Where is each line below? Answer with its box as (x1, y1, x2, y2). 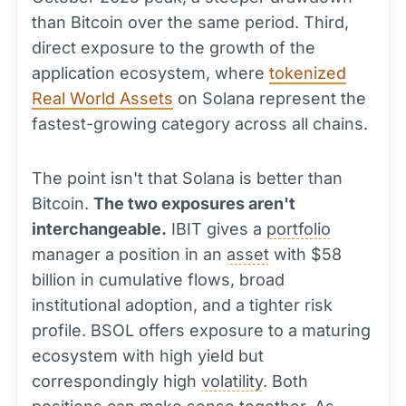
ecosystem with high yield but (32, 346, 264, 365)
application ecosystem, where (32, 63, 269, 82)
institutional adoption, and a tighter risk (32, 295, 333, 314)
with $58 (269, 245, 342, 264)
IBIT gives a (167, 219, 266, 238)
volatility (201, 372, 263, 391)
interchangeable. (32, 219, 167, 238)
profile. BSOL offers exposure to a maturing (32, 321, 371, 340)
